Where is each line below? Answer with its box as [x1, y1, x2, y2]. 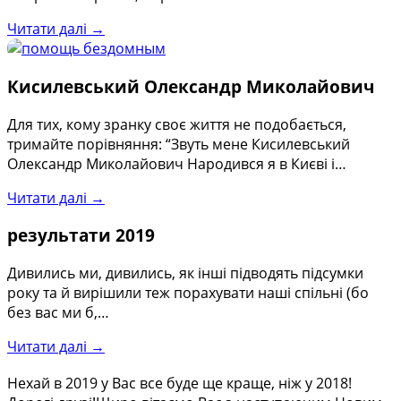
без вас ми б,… [7, 303, 109, 322]
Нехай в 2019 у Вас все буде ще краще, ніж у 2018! [7, 372, 352, 393]
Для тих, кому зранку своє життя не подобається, [7, 114, 346, 134]
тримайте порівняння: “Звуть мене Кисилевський [7, 133, 350, 154]
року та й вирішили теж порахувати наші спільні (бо [7, 283, 369, 303]
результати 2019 [7, 224, 155, 247]
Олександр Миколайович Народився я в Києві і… [7, 153, 346, 174]
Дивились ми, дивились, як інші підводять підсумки [7, 263, 363, 283]
